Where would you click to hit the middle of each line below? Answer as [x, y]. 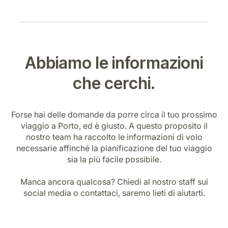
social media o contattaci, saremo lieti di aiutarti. [114, 193]
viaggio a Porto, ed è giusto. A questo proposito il [114, 125]
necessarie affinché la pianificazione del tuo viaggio [114, 148]
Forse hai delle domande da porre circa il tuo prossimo [114, 114]
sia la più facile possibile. [114, 159]
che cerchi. [114, 83]
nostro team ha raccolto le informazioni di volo [114, 137]
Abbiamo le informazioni [114, 63]
